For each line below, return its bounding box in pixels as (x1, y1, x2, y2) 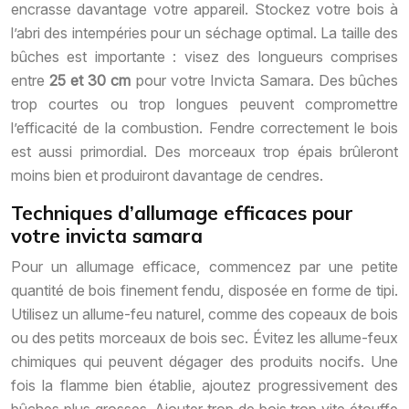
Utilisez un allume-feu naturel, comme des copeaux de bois (11, 305, 398, 324)
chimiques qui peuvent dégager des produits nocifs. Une (11, 352, 398, 372)
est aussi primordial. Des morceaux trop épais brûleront (11, 142, 398, 162)
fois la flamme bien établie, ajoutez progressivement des (11, 376, 398, 395)
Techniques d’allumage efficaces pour (11, 201, 353, 225)
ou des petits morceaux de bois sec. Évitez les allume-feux (11, 329, 398, 348)
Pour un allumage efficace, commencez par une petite (11, 257, 398, 277)
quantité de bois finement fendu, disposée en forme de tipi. (11, 281, 398, 300)
